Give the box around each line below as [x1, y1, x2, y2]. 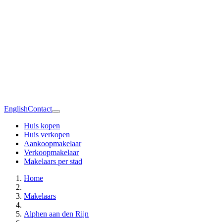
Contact [28, 105, 52, 113]
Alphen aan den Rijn [24, 210, 89, 219]
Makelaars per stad [24, 157, 82, 166]
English [4, 105, 28, 113]
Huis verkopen [24, 130, 70, 139]
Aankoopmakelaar [24, 139, 81, 148]
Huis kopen [24, 121, 60, 130]
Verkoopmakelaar [24, 148, 79, 157]
